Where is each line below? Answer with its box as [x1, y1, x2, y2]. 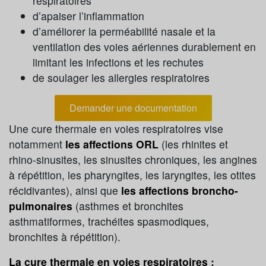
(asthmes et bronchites [75, 198, 183, 213]
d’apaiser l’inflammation [33, 8, 144, 23]
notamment [9, 137, 65, 151]
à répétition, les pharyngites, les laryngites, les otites [9, 167, 256, 182]
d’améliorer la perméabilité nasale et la [33, 24, 216, 39]
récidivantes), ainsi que [9, 183, 121, 198]
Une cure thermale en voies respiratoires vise [9, 121, 223, 136]
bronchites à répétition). [9, 229, 121, 244]
